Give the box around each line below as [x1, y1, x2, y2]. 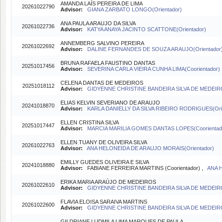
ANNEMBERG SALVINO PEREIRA [60, 40, 144, 46]
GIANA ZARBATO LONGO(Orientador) [87, 6, 182, 12]
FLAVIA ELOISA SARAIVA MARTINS [60, 199, 147, 205]
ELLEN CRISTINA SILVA [60, 119, 119, 125]
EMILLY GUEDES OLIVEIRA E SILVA [60, 159, 149, 165]
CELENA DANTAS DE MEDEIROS [60, 80, 143, 86]
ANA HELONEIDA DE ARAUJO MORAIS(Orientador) [87, 145, 214, 151]
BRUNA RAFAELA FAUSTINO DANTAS [60, 60, 155, 66]
